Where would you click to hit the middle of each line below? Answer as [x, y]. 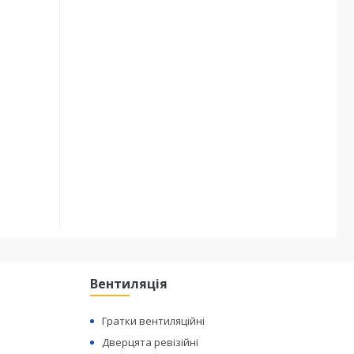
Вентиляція [129, 284]
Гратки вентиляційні [154, 321]
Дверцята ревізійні [151, 342]
